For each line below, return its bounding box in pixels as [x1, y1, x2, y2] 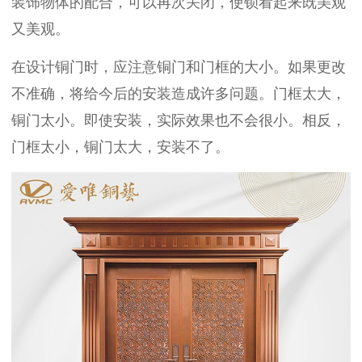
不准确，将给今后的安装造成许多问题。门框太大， [11, 86, 346, 103]
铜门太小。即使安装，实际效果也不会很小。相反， [11, 112, 346, 129]
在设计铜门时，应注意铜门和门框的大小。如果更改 [11, 59, 346, 76]
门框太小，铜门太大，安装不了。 [11, 139, 229, 156]
